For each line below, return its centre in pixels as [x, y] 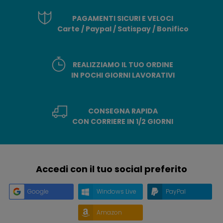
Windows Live [116, 191]
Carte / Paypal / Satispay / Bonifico [123, 29]
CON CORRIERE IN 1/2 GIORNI [123, 121]
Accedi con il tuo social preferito [111, 169]
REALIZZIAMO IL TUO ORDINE [123, 64]
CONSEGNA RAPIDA [123, 111]
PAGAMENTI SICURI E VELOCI [123, 18]
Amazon [109, 212]
